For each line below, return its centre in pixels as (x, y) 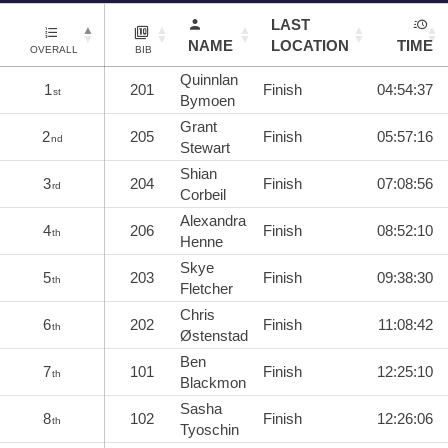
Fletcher (206, 288)
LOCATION (310, 45)
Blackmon (213, 382)
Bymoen (207, 100)
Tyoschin (209, 429)
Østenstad (214, 335)
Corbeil (203, 194)
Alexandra (213, 220)
